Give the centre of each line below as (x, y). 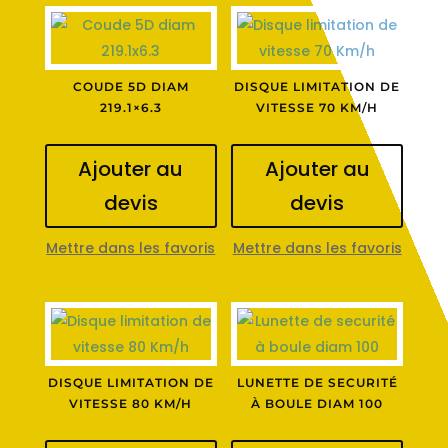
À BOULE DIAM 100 (317, 403)
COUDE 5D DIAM (130, 86)
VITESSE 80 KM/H (131, 403)
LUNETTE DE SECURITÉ (317, 382)
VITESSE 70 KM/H (317, 107)
